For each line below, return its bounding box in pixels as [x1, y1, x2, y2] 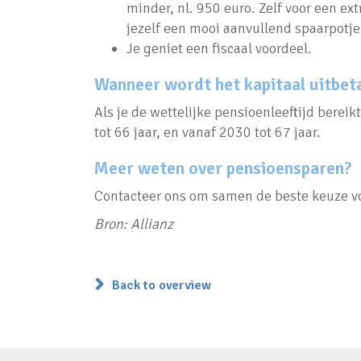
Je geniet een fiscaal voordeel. [127, 39, 312, 57]
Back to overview [112, 277, 211, 293]
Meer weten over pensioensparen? [94, 157, 352, 179]
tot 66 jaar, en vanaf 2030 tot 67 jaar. [94, 123, 321, 141]
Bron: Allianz [94, 215, 173, 233]
